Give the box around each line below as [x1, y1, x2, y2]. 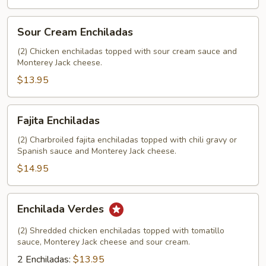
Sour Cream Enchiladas [17, 25, 133, 39]
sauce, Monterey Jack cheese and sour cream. [17, 236, 190, 248]
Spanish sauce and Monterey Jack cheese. [17, 145, 176, 157]
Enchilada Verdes [17, 202, 107, 217]
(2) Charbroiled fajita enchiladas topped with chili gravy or [17, 134, 237, 145]
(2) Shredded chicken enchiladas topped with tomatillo [17, 225, 224, 236]
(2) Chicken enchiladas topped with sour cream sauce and [17, 46, 237, 57]
